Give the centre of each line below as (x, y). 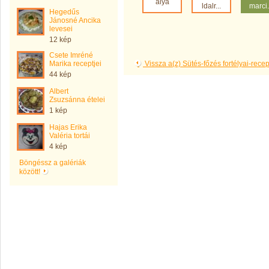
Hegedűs (64, 12)
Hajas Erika (68, 127)
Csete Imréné (71, 55)
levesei (61, 29)
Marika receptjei (75, 64)
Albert (59, 91)
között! (31, 172)
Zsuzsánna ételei (77, 100)
